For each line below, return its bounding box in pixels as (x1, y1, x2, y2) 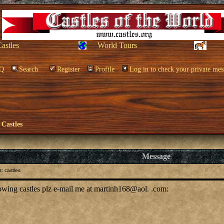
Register (57, 65, 80, 73)
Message (141, 152, 170, 160)
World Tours (97, 41, 137, 49)
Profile (95, 65, 114, 73)
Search (19, 65, 38, 73)
